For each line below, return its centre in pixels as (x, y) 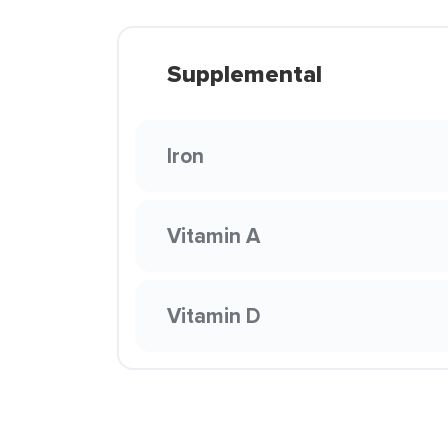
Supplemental (244, 74)
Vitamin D (214, 315)
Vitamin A (213, 235)
